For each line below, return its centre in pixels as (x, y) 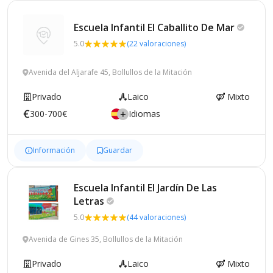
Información (54, 150)
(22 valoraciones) (156, 44)
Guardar (118, 150)
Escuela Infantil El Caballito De (145, 27)
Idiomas (144, 114)
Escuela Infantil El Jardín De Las (145, 188)
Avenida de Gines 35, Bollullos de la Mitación (106, 239)
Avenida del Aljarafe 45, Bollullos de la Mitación (110, 72)
